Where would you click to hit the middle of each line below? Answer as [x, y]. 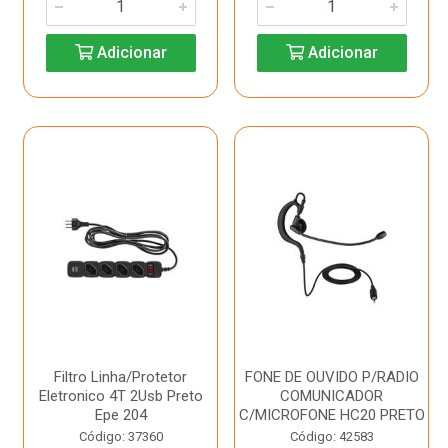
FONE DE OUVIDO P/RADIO [331, 377]
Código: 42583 [331, 436]
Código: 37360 [120, 436]
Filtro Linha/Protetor [120, 377]
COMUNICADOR [331, 396]
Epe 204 [120, 415]
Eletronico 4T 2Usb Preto [120, 396]
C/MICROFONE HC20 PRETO [331, 415]
